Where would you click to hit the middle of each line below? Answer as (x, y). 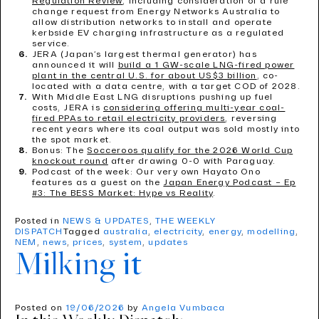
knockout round (70, 161)
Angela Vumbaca (183, 308)
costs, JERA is (68, 108)
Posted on (40, 308)
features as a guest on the (98, 183)
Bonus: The (60, 151)
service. (51, 44)
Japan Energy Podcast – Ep (230, 183)
